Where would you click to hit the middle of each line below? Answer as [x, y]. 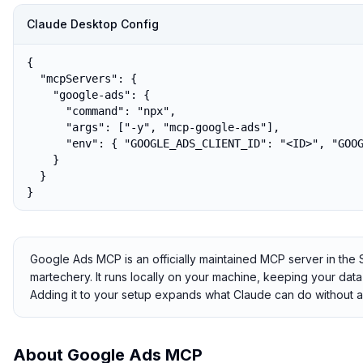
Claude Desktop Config [93, 24]
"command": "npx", [101, 111]
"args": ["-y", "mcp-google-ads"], [153, 127]
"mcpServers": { [82, 79]
